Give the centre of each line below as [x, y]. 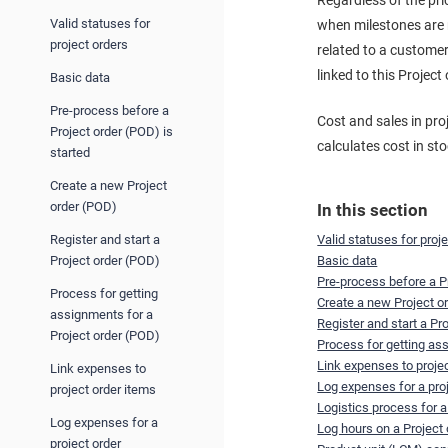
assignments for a [101, 314]
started [70, 152]
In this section [373, 210]
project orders [89, 44]
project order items [103, 389]
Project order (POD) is [111, 131]
